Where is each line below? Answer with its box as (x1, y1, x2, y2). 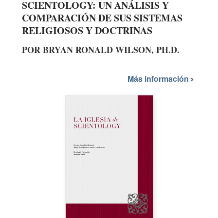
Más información (127, 73, 191, 85)
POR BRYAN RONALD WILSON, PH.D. (22, 43, 180, 56)
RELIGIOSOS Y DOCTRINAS (22, 23, 152, 37)
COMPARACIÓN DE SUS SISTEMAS (22, 10, 182, 25)
